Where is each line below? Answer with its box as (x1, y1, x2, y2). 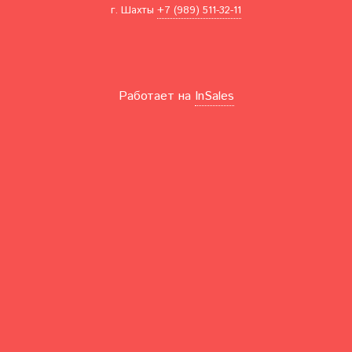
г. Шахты (111, 2, 154, 18)
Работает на (118, 86, 195, 105)
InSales (194, 86, 234, 105)
